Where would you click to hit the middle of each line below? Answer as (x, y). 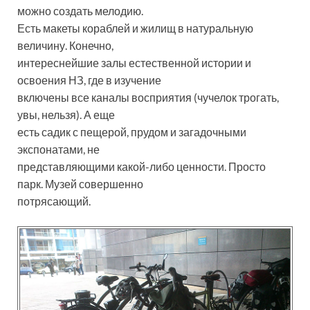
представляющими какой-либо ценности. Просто (142, 166)
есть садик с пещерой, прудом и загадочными (132, 131)
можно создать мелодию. (80, 10)
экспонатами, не (58, 149)
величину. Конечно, (65, 45)
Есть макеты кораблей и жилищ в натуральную (135, 28)
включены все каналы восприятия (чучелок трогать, (148, 97)
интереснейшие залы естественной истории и (134, 62)
